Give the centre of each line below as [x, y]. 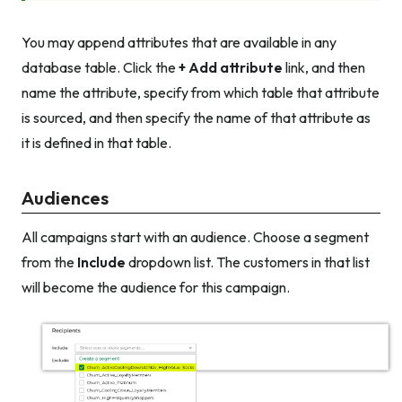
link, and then [324, 67]
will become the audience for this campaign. [156, 287]
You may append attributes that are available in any [179, 42]
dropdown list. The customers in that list [248, 262]
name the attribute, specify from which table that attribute [201, 92]
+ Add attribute [231, 67]
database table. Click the [100, 67]
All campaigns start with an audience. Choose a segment [195, 236]
